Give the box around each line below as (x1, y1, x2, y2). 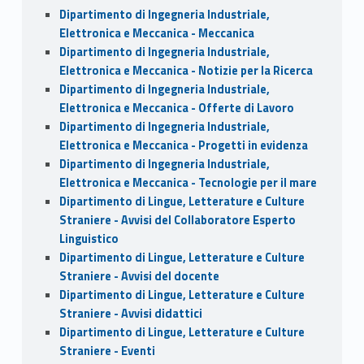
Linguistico (58, 230, 119, 249)
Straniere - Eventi (58, 342, 155, 361)
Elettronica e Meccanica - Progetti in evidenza (58, 136, 308, 155)
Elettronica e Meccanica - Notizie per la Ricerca (58, 62, 313, 80)
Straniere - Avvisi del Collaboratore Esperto (58, 211, 296, 230)
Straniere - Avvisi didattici (58, 305, 202, 323)
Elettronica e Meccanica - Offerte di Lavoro (58, 99, 294, 118)
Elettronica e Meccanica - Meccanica (58, 24, 254, 43)
